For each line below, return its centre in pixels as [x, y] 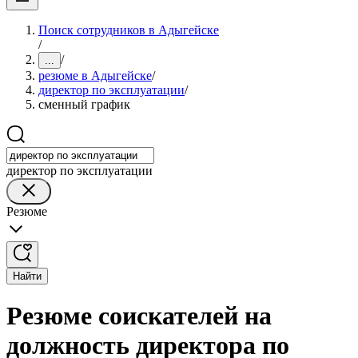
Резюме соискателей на [139, 316]
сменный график [84, 104]
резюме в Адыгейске [95, 76]
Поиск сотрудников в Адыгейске [129, 30]
